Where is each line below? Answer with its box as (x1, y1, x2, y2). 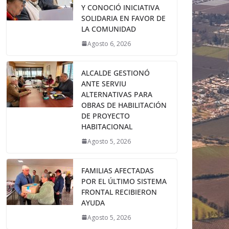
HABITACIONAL (81, 121, 132, 131)
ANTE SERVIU (81, 78, 126, 88)
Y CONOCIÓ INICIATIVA (81, 2, 159, 12)
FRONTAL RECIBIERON (81, 187, 157, 197)
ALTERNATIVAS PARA (81, 89, 152, 99)
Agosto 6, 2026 (87, 39, 131, 48)
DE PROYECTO (81, 110, 130, 121)
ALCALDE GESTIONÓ (81, 67, 150, 78)
